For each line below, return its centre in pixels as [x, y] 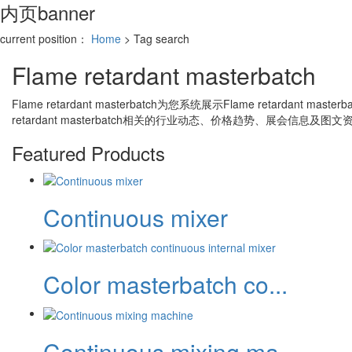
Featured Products [88, 152]
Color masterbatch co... [165, 284]
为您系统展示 [190, 103]
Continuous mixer [136, 217]
